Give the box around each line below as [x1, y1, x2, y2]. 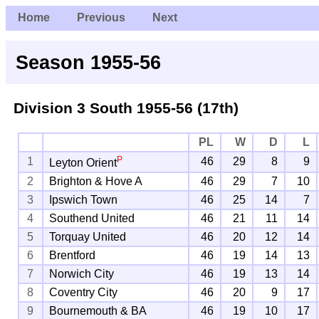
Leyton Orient [49, 157, 117, 169]
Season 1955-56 [16, 51, 162, 73]
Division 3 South [13, 99, 132, 116]
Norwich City [49, 267, 115, 280]
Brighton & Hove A [49, 174, 143, 187]
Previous [76, 11, 125, 24]
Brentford [49, 249, 96, 261]
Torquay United [49, 230, 127, 243]
